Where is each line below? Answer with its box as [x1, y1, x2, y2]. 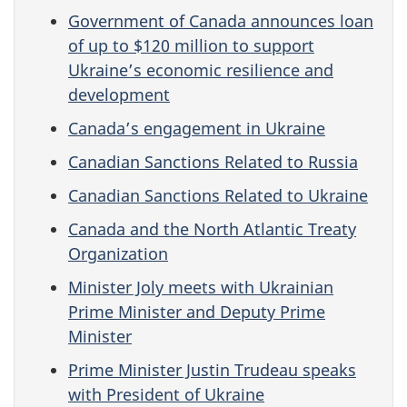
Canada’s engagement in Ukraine [68, 116, 325, 139]
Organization [68, 242, 168, 264]
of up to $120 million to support [68, 34, 314, 56]
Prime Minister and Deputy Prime [68, 300, 325, 323]
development [68, 83, 170, 105]
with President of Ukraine [68, 382, 264, 405]
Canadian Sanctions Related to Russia [68, 150, 358, 173]
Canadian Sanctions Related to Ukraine [68, 184, 368, 206]
